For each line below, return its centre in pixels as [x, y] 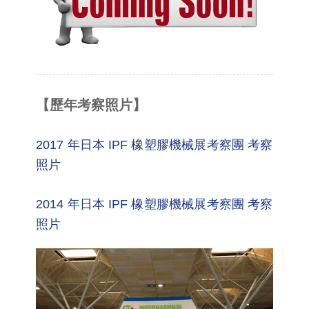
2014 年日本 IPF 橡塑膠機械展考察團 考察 [154, 204]
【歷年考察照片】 [91, 104]
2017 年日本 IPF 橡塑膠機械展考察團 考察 [154, 144]
